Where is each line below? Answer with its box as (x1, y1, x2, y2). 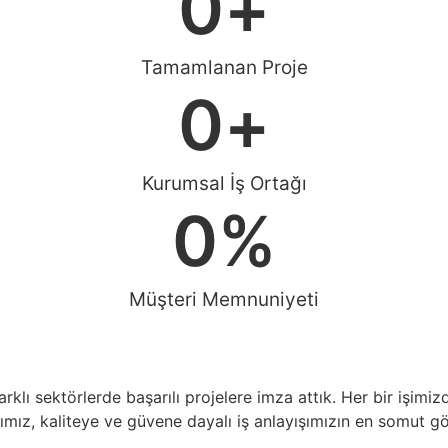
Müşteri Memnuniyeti (129, 288, 319, 312)
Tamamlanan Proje (140, 56, 308, 80)
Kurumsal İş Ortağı (141, 172, 307, 196)
